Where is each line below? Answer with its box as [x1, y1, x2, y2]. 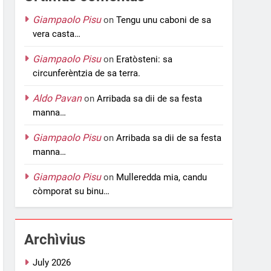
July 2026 [33, 256, 71, 268]
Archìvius [24, 230, 86, 248]
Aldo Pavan [33, 92, 82, 104]
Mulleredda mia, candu [116, 171, 207, 183]
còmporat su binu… [33, 185, 110, 197]
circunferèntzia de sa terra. [33, 67, 141, 79]
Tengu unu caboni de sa [116, 14, 212, 25]
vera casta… [33, 28, 81, 39]
